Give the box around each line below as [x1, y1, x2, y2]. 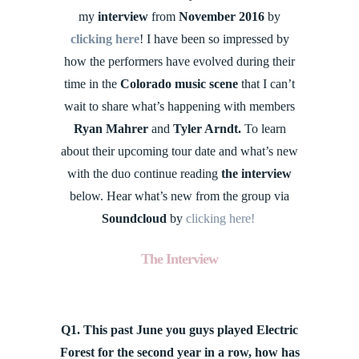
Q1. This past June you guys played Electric [61, 323, 298, 337]
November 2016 [179, 10, 264, 24]
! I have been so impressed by [139, 32, 289, 46]
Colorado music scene [120, 77, 238, 91]
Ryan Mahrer [73, 122, 148, 136]
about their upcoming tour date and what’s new [61, 144, 298, 159]
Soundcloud [101, 212, 167, 226]
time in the [64, 77, 120, 91]
